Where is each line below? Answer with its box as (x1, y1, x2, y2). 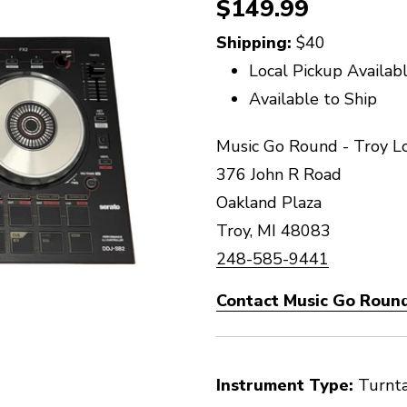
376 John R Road (216, 164, 342, 185)
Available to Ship (249, 88, 378, 110)
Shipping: (216, 32, 296, 54)
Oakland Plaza (216, 192, 322, 213)
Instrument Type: (216, 374, 353, 396)
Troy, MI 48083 (216, 220, 331, 242)
